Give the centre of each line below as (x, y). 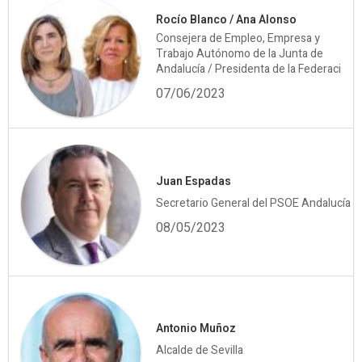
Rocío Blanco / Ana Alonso (227, 20)
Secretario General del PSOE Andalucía (254, 203)
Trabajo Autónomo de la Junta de (240, 54)
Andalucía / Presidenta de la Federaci (249, 69)
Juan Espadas (194, 181)
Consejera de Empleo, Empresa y (238, 39)
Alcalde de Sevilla (200, 350)
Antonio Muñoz (196, 328)
